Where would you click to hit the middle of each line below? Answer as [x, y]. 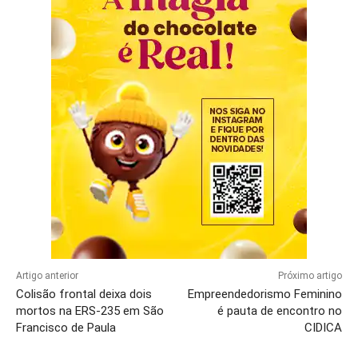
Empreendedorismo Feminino [265, 294]
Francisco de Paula [66, 327]
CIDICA [323, 327]
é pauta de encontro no [279, 310]
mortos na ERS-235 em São [90, 310]
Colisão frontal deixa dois [84, 294]
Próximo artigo [310, 275]
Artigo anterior [47, 275]
